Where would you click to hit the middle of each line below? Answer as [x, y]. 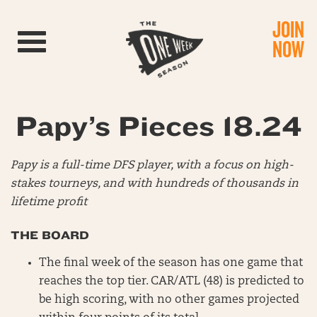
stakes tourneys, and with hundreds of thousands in [155, 184]
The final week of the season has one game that [171, 263]
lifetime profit [49, 202]
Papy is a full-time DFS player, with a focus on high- [152, 166]
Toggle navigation [73, 38]
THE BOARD [50, 235]
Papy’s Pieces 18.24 [158, 127]
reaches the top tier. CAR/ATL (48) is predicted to [172, 282]
